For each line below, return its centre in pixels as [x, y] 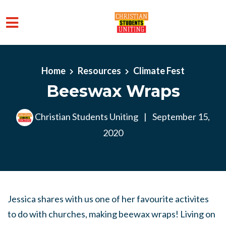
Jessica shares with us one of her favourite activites [108, 199]
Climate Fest [159, 71]
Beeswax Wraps [113, 91]
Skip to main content [47, 59]
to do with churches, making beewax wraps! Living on [111, 214]
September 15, [180, 116]
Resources [99, 71]
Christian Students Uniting [87, 116]
